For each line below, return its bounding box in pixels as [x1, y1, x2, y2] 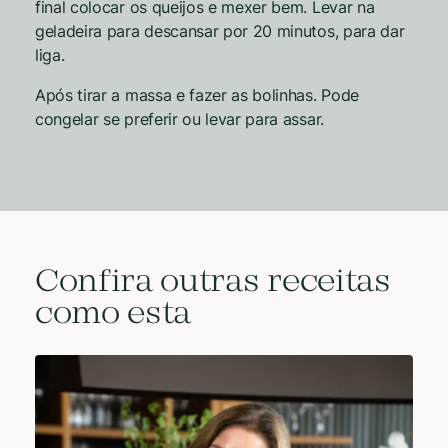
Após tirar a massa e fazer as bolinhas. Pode [35, 84, 359, 105]
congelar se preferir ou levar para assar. [35, 108, 324, 129]
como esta [35, 295, 192, 334]
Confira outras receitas [35, 263, 391, 302]
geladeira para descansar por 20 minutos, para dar [35, 20, 405, 41]
